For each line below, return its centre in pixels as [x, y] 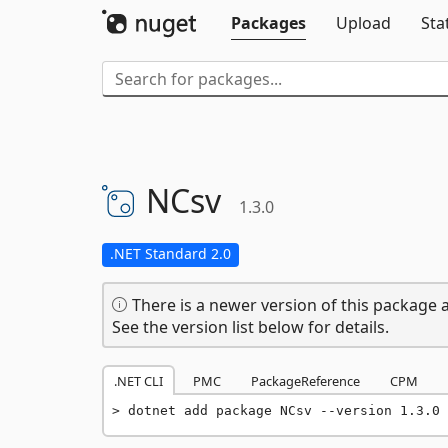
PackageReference [305, 381]
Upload [363, 23]
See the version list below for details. [250, 327]
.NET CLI [138, 381]
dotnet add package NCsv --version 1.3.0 [284, 410]
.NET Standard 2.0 [170, 253]
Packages [268, 23]
